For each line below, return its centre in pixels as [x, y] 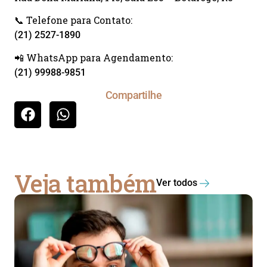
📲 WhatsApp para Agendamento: [94, 58]
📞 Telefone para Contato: [73, 20]
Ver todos [177, 182]
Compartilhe [133, 95]
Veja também [86, 183]
